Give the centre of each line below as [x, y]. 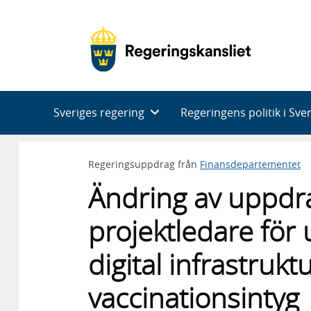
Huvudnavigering [73, 99]
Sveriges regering [99, 112]
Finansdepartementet [250, 164]
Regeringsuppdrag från [144, 164]
